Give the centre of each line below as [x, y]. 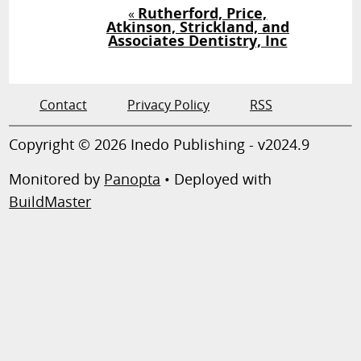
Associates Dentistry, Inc [198, 41]
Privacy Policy [168, 105]
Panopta [133, 179]
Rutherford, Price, [203, 13]
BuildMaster [50, 202]
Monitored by [57, 179]
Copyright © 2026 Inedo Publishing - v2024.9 [160, 145]
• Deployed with [216, 179]
